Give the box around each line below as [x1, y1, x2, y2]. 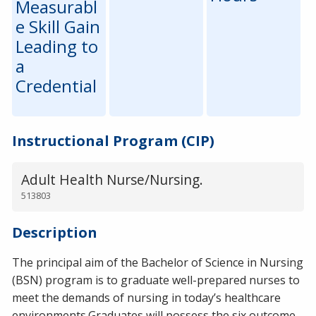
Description [12, 222, 97, 242]
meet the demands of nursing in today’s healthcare [12, 289, 281, 305]
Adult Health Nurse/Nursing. [20, 169, 203, 189]
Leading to [15, 35, 98, 59]
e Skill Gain [15, 15, 100, 39]
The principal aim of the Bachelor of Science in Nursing [12, 254, 303, 270]
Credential [15, 74, 97, 98]
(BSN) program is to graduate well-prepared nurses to [12, 272, 300, 288]
